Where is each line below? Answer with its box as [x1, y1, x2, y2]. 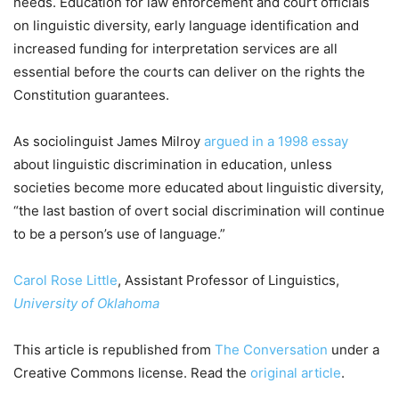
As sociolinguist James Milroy [13, 132, 204, 150]
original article [250, 363, 341, 381]
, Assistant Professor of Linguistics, [118, 271, 339, 289]
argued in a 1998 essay [204, 132, 348, 150]
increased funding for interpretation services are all [13, 39, 338, 57]
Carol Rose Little [13, 271, 118, 289]
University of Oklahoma [13, 294, 159, 312]
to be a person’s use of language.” [13, 224, 225, 242]
